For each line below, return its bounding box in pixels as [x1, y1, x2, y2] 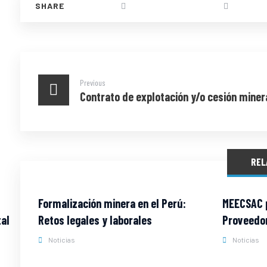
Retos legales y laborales [38, 213, 152, 227]
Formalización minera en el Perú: [38, 196, 186, 210]
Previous [79, 77, 105, 88]
